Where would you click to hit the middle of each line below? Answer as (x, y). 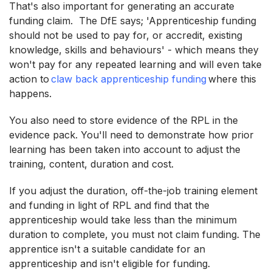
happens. (33, 93)
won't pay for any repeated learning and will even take (135, 64)
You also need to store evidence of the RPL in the (124, 120)
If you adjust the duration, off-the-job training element (133, 190)
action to (30, 79)
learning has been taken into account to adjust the (125, 149)
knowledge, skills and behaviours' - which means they (134, 49)
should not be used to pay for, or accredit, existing (126, 35)
